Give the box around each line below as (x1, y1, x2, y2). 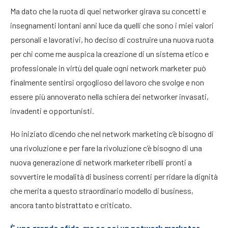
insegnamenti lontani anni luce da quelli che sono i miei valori (10, 20, 214, 30)
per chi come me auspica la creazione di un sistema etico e (10, 49, 209, 59)
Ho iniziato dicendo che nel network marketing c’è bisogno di (10, 129, 214, 138)
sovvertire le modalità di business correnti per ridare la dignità (10, 172, 218, 181)
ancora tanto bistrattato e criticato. (10, 200, 132, 210)
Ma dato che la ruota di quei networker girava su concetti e (10, 6, 206, 16)
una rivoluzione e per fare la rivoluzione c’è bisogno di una (10, 143, 202, 153)
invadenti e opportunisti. (10, 106, 94, 116)
